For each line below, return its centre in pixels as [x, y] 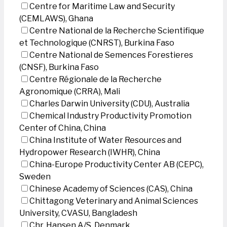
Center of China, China [63, 128]
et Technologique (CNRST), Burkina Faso [97, 43]
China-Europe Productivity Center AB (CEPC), [117, 164]
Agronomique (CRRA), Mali [70, 91]
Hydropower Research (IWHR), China [90, 152]
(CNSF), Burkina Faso [59, 67]
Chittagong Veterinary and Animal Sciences [114, 201]
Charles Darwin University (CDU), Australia [109, 104]
